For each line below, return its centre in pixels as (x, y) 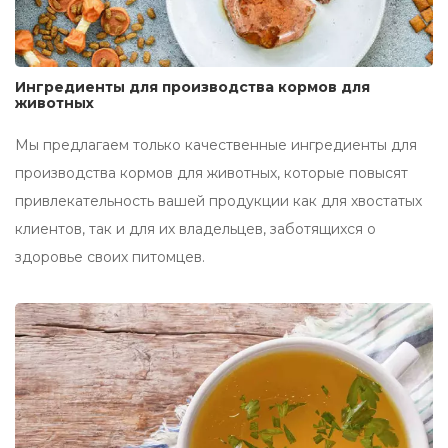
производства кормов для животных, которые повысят (211, 173)
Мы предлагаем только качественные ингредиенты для (216, 145)
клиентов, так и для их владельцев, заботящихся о (195, 229)
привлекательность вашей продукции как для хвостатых (218, 201)
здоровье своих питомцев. (110, 257)
